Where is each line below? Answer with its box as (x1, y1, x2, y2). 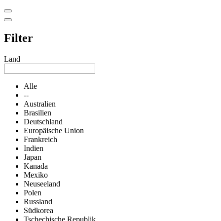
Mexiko (24, 171, 48, 180)
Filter (4, 32, 33, 45)
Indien (24, 144, 43, 153)
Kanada (24, 162, 48, 171)
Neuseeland (24, 180, 60, 188)
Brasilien (24, 109, 51, 117)
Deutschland (24, 117, 63, 126)
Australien (24, 100, 56, 109)
